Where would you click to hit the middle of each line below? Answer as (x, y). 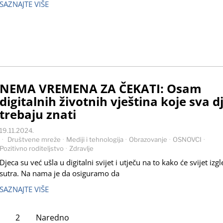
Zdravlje (81, 149)
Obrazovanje (148, 140)
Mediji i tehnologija (95, 140)
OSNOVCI (187, 140)
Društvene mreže (34, 140)
